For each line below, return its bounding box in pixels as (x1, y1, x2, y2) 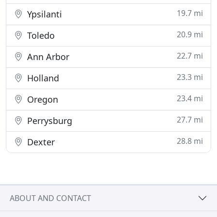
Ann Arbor (25, 51, 69, 62)
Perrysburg (25, 115, 72, 126)
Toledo (25, 30, 55, 41)
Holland (25, 72, 59, 84)
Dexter (25, 136, 55, 148)
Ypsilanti (25, 8, 62, 20)
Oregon (25, 93, 58, 105)
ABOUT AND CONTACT (10, 192, 91, 203)
